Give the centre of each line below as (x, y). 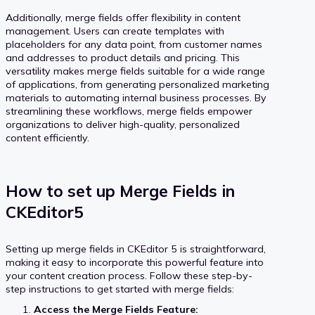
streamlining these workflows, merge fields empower (129, 111)
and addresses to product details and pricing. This (123, 57)
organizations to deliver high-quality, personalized (123, 124)
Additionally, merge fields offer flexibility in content (123, 17)
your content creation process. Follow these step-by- (129, 275)
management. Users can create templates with (115, 31)
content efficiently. (47, 137)
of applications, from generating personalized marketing (137, 84)
